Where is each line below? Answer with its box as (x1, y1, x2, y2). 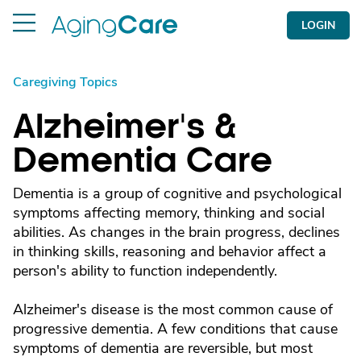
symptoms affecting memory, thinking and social (13, 203, 325, 222)
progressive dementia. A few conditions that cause (13, 319, 338, 338)
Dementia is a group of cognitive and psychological (13, 184, 342, 203)
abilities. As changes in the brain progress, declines (13, 222, 340, 242)
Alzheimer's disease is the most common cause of (13, 300, 333, 319)
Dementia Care (13, 141, 272, 180)
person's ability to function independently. (13, 261, 277, 280)
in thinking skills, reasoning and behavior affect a (13, 242, 326, 261)
